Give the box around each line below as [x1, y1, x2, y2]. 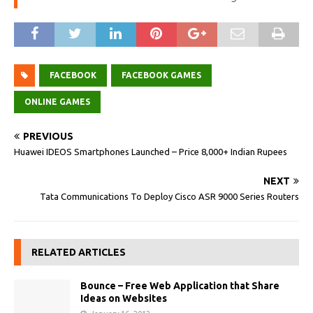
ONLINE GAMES [24, 97, 90, 106]
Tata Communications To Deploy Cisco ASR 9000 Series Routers [40, 191, 299, 201]
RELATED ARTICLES [31, 247, 126, 258]
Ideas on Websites [80, 293, 167, 304]
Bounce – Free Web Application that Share [80, 280, 279, 291]
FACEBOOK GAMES [122, 71, 201, 80]
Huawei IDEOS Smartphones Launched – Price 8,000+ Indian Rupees [14, 147, 287, 156]
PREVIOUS [23, 131, 73, 142]
